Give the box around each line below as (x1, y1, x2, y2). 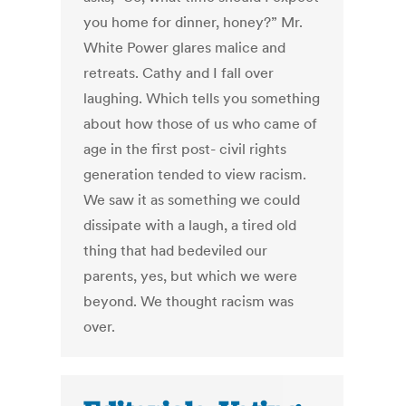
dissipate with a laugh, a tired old (83, 216, 297, 235)
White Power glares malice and (83, 38, 286, 57)
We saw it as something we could (83, 190, 301, 209)
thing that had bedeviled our (83, 241, 268, 260)
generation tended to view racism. (83, 165, 307, 184)
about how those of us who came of (83, 114, 318, 133)
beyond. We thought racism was (83, 292, 295, 311)
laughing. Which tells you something (83, 89, 321, 108)
